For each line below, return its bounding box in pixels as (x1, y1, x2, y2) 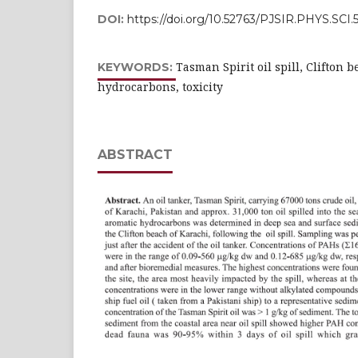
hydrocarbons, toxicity (97, 79, 223, 94)
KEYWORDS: (97, 60, 176, 74)
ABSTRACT (97, 147, 173, 162)
